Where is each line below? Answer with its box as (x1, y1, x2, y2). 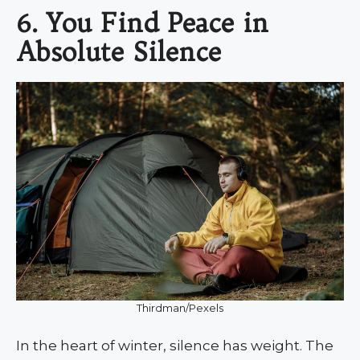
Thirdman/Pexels (137, 301, 223, 314)
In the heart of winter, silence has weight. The (16, 337, 333, 354)
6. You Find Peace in (16, 6, 268, 39)
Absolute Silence (16, 35, 221, 67)
